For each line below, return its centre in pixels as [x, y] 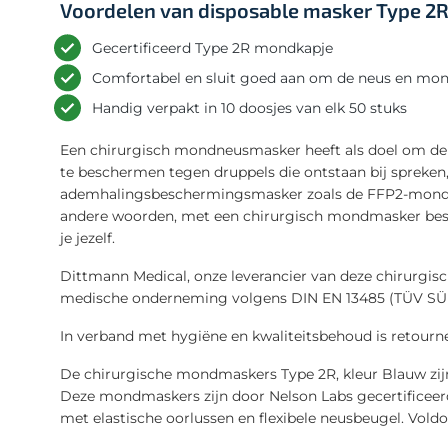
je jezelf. [87, 237]
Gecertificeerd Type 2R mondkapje [212, 47]
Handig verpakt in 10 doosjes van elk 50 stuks [249, 107]
